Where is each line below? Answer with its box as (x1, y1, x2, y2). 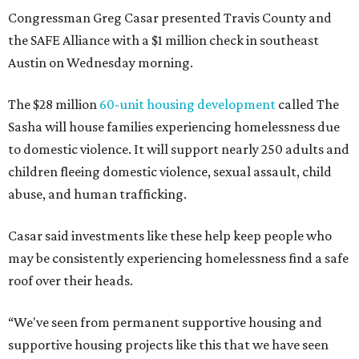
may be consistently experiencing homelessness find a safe (8, 250, 349, 267)
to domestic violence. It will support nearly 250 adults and (8, 141, 349, 158)
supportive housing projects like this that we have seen (8, 337, 329, 353)
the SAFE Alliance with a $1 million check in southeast (8, 32, 319, 49)
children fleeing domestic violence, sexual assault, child (8, 163, 332, 180)
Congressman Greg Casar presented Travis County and (8, 10, 332, 26)
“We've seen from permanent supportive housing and (8, 314, 322, 331)
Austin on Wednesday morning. (8, 54, 193, 71)
